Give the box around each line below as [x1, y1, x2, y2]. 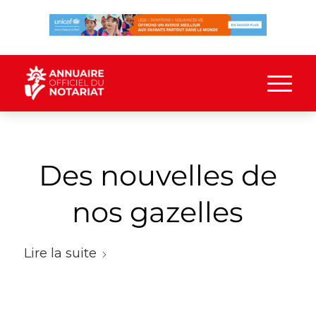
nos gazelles [72, 195, 244, 229]
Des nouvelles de [38, 158, 277, 193]
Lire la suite [23, 245, 97, 261]
